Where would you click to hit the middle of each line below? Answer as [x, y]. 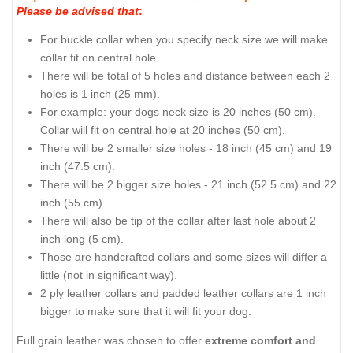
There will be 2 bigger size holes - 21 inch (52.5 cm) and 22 [188, 185]
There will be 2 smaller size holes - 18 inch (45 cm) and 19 [186, 149]
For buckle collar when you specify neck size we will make [184, 40]
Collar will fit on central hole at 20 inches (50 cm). [163, 130]
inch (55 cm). [73, 203]
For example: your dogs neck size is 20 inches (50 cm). [178, 112]
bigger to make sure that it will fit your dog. [146, 312]
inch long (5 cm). [82, 239]
